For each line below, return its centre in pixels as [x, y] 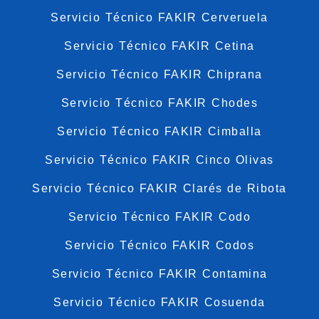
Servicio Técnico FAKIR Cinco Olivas [159, 159]
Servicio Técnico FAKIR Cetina [159, 46]
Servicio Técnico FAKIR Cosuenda [159, 302]
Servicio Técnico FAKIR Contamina [159, 273]
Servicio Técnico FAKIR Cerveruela [159, 17]
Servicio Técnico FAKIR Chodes [159, 103]
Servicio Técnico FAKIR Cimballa [159, 131]
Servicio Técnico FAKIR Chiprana [159, 74]
